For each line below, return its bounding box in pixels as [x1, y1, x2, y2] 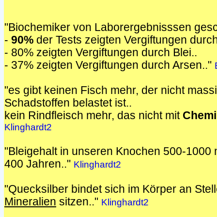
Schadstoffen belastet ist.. [4, 97, 132, 109]
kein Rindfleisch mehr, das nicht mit [4, 109, 183, 122]
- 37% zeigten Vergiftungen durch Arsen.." [4, 59, 215, 71]
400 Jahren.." [4, 158, 74, 170]
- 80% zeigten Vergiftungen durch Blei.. [4, 46, 197, 59]
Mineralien [4, 196, 56, 208]
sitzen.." [56, 196, 101, 208]
